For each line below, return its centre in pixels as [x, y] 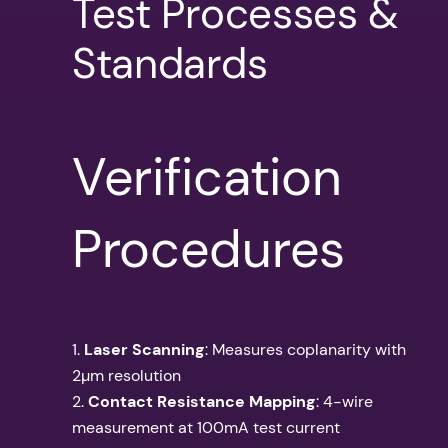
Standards [170, 64]
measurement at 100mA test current [206, 428]
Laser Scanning [144, 350]
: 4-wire [344, 402]
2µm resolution [126, 376]
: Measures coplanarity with [305, 350]
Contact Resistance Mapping [202, 402]
